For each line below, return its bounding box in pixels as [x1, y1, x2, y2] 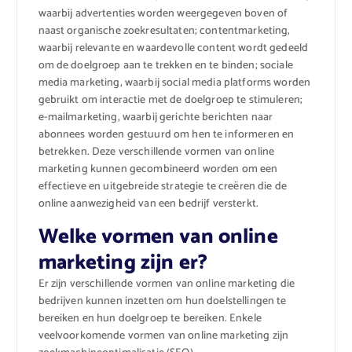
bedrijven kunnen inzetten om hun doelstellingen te [38, 291, 287, 310]
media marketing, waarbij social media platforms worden [38, 73, 311, 92]
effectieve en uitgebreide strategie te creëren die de [38, 177, 287, 196]
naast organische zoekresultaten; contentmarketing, [38, 21, 291, 40]
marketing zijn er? [38, 245, 208, 280]
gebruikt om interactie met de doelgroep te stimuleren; [38, 90, 303, 109]
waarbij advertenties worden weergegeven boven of [38, 4, 288, 23]
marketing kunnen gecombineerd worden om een [38, 159, 278, 178]
